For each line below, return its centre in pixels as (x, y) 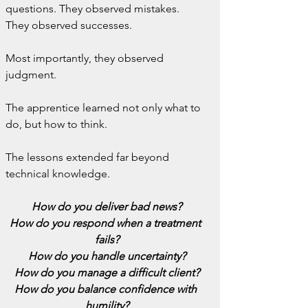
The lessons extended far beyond (89, 157)
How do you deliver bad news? (107, 207)
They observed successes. (69, 25)
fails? (107, 240)
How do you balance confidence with (107, 289)
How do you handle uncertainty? (107, 256)
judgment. (31, 75)
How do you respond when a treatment (107, 223)
